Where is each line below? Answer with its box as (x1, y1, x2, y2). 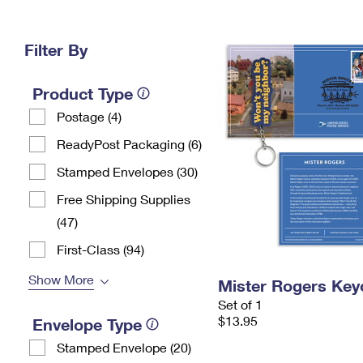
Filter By (24, 40, 88, 59)
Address (241, 28, 288, 41)
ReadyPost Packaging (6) (57, 136, 202, 152)
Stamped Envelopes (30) (57, 164, 198, 179)
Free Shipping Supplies (57, 191, 190, 207)
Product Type (32, 83, 133, 103)
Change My (234, 15, 296, 28)
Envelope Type (32, 314, 142, 334)
